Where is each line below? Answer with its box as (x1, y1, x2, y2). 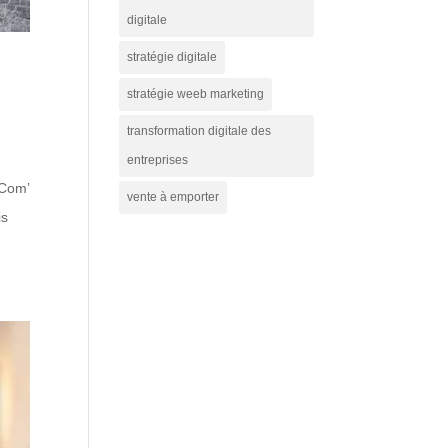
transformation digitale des (127, 123, 272, 138)
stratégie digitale (127, 49, 218, 64)
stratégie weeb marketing (127, 86, 265, 101)
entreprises (127, 152, 189, 167)
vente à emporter (127, 189, 220, 204)
